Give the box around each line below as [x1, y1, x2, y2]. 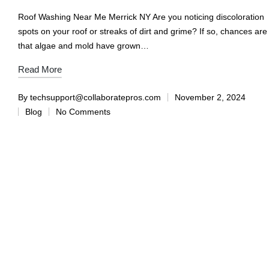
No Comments [55, 106, 110, 116]
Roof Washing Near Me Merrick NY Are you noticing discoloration [17, 11, 264, 22]
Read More [17, 64, 62, 74]
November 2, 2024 [174, 92, 246, 102]
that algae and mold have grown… [17, 40, 149, 50]
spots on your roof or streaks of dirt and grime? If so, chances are [17, 26, 267, 36]
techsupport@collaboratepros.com [29, 92, 161, 102]
